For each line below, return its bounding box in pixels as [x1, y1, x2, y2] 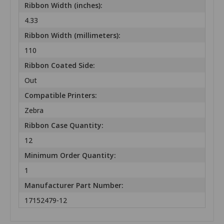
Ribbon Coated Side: [24, 60, 95, 70]
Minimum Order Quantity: [24, 150, 116, 160]
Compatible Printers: [24, 90, 97, 100]
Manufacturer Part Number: [24, 180, 124, 190]
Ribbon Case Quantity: [24, 120, 104, 130]
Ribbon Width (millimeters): [24, 30, 121, 40]
